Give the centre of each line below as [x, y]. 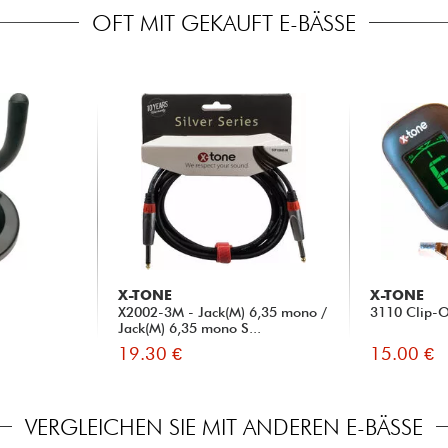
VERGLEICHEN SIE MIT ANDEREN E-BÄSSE [224, 426]
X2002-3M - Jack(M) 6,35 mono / [222, 311]
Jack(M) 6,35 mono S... [189, 327]
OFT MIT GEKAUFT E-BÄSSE [224, 22]
